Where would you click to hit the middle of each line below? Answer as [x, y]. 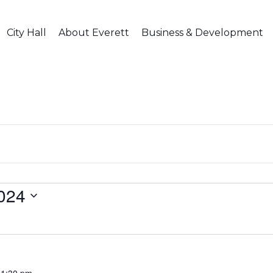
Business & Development [202, 33]
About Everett [94, 33]
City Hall [26, 33]
